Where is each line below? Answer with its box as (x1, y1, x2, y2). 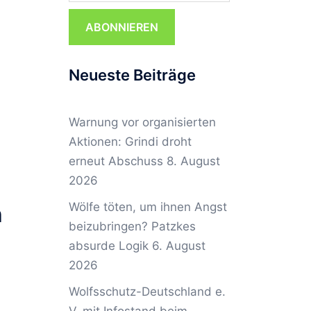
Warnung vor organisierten (68, 115, 216, 129)
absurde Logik (68, 239, 149, 253)
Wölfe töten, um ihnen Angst (68, 200, 227, 214)
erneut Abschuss (68, 154, 163, 168)
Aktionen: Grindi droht (68, 135, 192, 149)
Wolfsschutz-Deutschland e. (68, 285, 226, 299)
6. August (151, 239, 205, 253)
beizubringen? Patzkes (68, 219, 196, 233)
